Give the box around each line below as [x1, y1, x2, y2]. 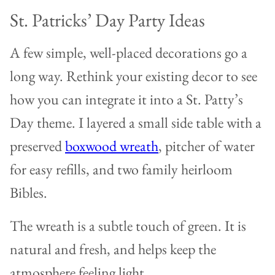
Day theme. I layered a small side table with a [10, 113, 261, 133]
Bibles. [10, 183, 47, 203]
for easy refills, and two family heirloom [10, 160, 233, 179]
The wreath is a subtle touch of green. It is [10, 216, 246, 236]
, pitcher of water [158, 136, 255, 156]
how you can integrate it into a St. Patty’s [10, 90, 243, 109]
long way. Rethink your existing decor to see [10, 66, 257, 86]
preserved [10, 136, 65, 156]
